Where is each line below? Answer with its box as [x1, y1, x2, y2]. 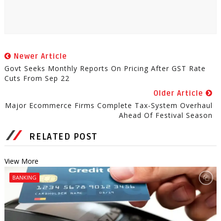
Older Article [153, 89, 206, 98]
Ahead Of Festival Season [119, 110, 213, 120]
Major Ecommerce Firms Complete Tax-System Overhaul [5, 101, 213, 110]
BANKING [12, 174, 37, 182]
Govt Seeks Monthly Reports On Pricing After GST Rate [4, 64, 206, 74]
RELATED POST [29, 131, 98, 143]
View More [4, 156, 38, 166]
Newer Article [11, 52, 67, 61]
